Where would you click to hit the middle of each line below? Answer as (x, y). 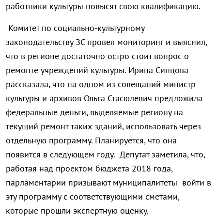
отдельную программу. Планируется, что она (91, 140)
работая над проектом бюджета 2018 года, (89, 169)
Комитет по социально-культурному (75, 28)
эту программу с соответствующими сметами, (93, 197)
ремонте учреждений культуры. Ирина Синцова (97, 70)
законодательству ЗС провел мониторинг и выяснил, (106, 42)
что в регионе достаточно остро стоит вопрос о (97, 56)
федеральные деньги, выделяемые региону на (94, 112)
